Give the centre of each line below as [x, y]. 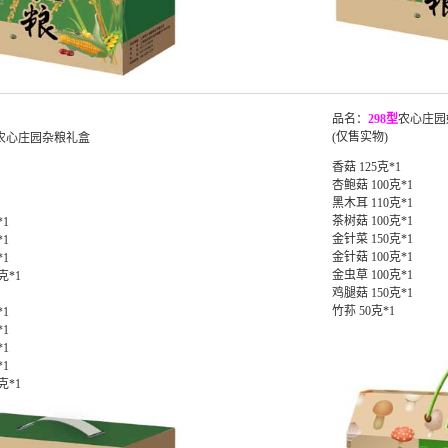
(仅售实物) [360, 137]
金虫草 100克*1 [372, 275]
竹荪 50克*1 [363, 311]
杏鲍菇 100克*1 [372, 185]
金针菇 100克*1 [372, 257]
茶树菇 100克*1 [372, 221]
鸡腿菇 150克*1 [372, 293]
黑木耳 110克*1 [372, 203]
